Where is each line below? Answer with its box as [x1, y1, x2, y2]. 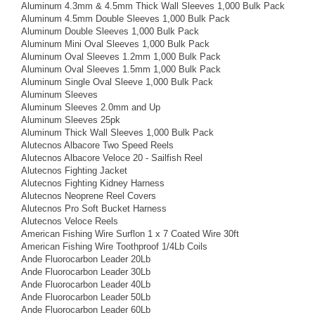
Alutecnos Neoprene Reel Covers [21, 190, 156, 201]
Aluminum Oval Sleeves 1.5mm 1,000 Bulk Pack [21, 63, 221, 75]
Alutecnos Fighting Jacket [21, 165, 127, 176]
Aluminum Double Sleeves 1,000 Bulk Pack [21, 25, 199, 37]
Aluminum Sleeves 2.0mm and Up [21, 101, 160, 112]
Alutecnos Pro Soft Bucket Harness [21, 202, 167, 214]
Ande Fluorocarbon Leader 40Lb [21, 278, 150, 290]
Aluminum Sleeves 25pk [21, 114, 120, 125]
